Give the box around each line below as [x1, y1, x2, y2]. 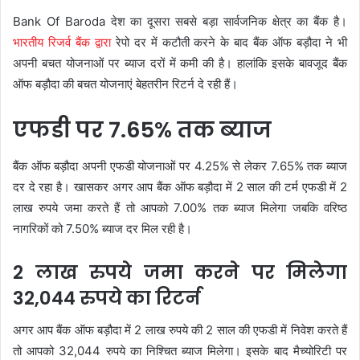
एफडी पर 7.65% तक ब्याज [13, 115, 272, 145]
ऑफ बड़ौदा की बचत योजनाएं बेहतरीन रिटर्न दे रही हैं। [13, 76, 238, 92]
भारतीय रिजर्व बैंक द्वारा [13, 35, 111, 50]
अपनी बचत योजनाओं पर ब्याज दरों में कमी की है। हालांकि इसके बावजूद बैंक [13, 55, 347, 71]
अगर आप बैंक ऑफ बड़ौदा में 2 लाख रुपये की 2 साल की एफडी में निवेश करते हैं [13, 322, 347, 337]
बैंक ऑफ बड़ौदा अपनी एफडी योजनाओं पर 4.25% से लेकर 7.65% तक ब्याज [13, 157, 347, 174]
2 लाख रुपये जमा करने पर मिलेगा [13, 259, 347, 285]
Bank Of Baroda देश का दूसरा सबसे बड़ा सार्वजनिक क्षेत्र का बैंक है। [13, 14, 347, 29]
